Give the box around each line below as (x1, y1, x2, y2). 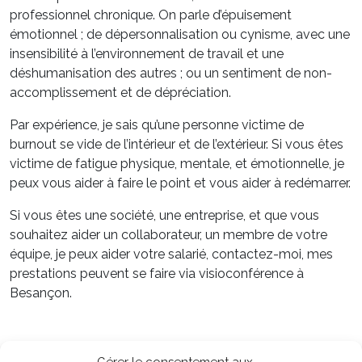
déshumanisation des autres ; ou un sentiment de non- (10, 65, 332, 82)
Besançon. (10, 285, 72, 301)
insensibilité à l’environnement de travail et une (10, 46, 284, 62)
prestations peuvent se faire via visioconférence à (10, 266, 304, 282)
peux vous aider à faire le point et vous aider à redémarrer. (10, 175, 351, 192)
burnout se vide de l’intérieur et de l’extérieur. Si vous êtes (10, 137, 343, 153)
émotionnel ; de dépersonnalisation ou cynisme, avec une (10, 27, 350, 43)
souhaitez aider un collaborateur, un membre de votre (10, 227, 327, 243)
